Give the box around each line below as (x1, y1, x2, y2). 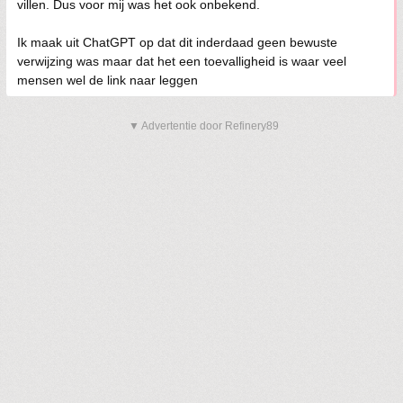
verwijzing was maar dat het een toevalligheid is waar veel (17, 54, 346, 68)
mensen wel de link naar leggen (17, 73, 198, 87)
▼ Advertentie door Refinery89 (129, 120, 279, 132)
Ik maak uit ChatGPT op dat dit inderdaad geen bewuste (17, 35, 337, 49)
